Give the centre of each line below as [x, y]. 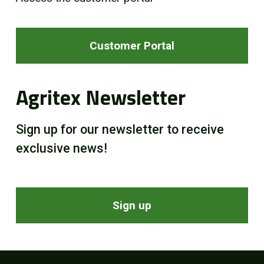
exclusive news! [61, 148]
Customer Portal [132, 45]
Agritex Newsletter [100, 97]
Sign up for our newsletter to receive [120, 130]
